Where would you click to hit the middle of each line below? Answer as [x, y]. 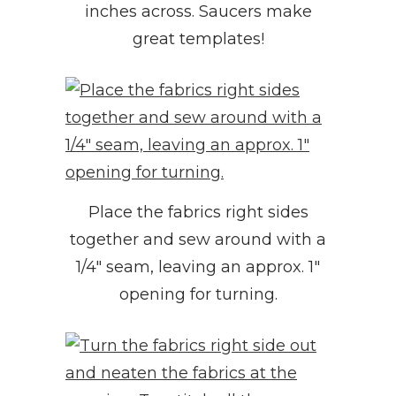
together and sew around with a [198, 240]
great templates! [198, 38]
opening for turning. [198, 295]
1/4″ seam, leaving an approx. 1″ [198, 267]
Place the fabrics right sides [198, 213]
